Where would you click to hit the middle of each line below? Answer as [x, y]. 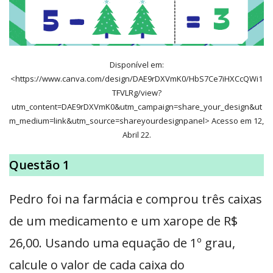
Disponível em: [136, 65]
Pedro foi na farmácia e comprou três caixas [136, 199]
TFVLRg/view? [136, 93]
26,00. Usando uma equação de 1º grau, [122, 243]
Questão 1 [39, 165]
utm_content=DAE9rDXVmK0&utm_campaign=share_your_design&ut [136, 107]
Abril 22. [136, 135]
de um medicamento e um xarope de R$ [123, 221]
